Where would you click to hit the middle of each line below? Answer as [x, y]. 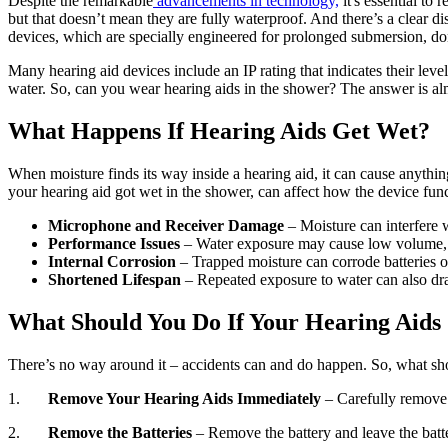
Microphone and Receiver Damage [168, 225]
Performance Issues [116, 243]
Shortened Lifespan [116, 279]
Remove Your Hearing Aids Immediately [186, 398]
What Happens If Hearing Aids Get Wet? [219, 130]
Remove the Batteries [122, 432]
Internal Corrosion [114, 261]
